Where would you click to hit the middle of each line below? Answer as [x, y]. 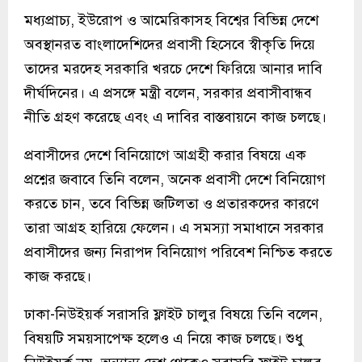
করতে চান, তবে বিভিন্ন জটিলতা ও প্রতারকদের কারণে [172, 203]
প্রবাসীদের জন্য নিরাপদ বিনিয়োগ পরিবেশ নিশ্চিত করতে [178, 252]
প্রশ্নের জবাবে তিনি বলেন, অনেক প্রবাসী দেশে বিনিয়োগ [175, 179]
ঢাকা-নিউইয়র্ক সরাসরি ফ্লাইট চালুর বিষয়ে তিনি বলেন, [173, 314]
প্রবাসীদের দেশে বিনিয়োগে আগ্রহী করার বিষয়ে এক [165, 155]
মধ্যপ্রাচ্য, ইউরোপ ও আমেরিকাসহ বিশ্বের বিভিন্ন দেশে [171, 20]
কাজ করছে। [58, 276]
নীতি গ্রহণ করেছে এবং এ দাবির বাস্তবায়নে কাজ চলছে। [175, 117]
